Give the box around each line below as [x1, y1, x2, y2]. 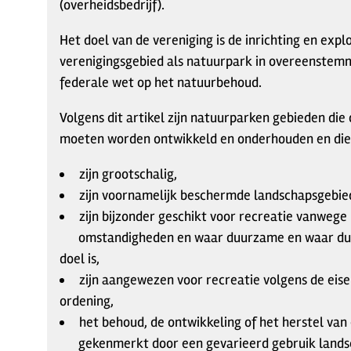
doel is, [60, 250, 100, 267]
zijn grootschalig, [79, 165, 177, 183]
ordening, [60, 292, 114, 309]
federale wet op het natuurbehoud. [60, 74, 262, 91]
